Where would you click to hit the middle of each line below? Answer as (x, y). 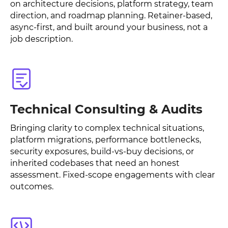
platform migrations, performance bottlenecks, (106, 140)
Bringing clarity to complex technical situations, (107, 128)
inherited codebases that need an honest (95, 163)
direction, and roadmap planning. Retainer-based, (111, 16)
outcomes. (32, 187)
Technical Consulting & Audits (106, 109)
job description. (41, 39)
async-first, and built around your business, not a (109, 27)
